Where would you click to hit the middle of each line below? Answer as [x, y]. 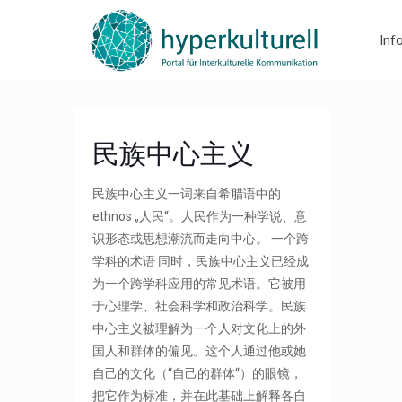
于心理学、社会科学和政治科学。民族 [200, 306]
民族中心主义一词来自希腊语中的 [187, 194]
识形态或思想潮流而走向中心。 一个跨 [201, 239]
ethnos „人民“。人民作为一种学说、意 [200, 216]
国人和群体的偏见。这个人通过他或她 [200, 351]
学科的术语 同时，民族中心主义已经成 [201, 261]
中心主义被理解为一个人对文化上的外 [200, 328]
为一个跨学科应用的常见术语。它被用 [200, 284]
